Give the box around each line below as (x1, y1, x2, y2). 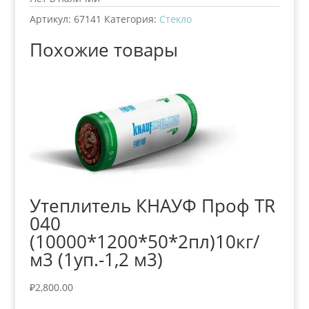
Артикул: (29, 12, 74, 26)
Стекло (159, 12, 192, 26)
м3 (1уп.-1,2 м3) (29, 247, 163, 272)
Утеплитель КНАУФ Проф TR (29, 193, 275, 219)
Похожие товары (29, 37, 178, 62)
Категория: (103, 12, 159, 26)
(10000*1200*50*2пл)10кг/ (29, 229, 260, 255)
